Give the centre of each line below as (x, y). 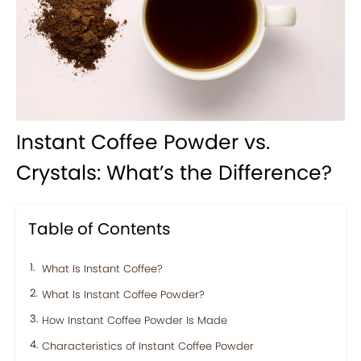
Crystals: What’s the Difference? (174, 173)
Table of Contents (99, 229)
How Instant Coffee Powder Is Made (135, 320)
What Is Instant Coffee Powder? (123, 295)
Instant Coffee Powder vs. (143, 142)
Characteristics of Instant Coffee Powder (148, 346)
